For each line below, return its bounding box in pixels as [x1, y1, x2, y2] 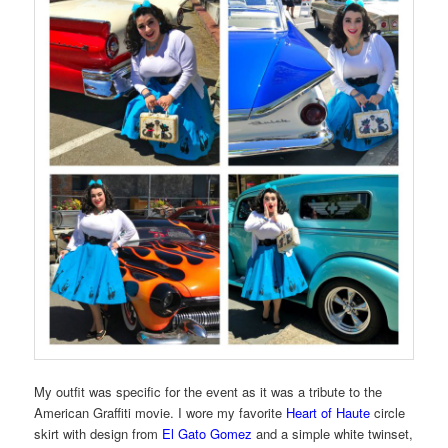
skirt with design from [34, 424, 163, 444]
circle [370, 403, 406, 423]
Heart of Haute [286, 403, 371, 423]
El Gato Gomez [162, 424, 253, 444]
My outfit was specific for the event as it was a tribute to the [34, 382, 383, 402]
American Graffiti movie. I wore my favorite [34, 403, 287, 423]
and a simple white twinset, [256, 424, 414, 444]
